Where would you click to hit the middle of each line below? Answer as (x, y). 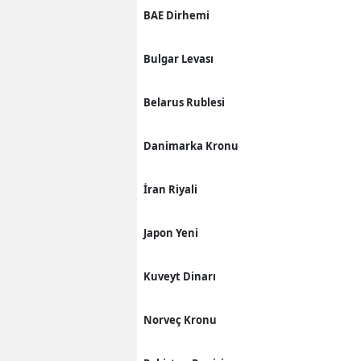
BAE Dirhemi (176, 15)
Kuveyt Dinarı (180, 276)
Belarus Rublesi (184, 102)
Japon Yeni (171, 232)
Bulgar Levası (178, 58)
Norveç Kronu (180, 320)
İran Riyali (170, 189)
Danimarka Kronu (191, 145)
